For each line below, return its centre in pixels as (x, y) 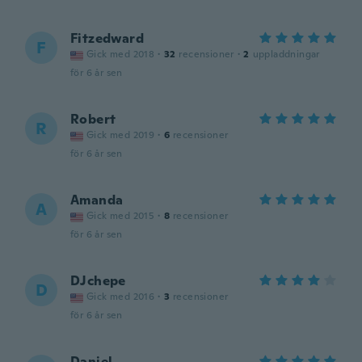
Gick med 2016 (121, 297)
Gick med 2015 (121, 216)
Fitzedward (107, 38)
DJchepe (98, 281)
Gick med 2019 (121, 135)
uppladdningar (286, 54)
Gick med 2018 (121, 54)
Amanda (97, 200)
